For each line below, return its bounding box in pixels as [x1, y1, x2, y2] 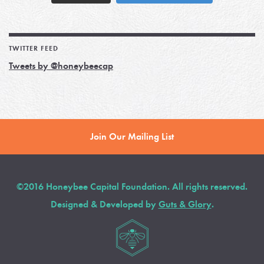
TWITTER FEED [9, 44, 58, 53]
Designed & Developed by [50, 199, 159, 210]
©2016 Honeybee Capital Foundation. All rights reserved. [16, 181, 247, 193]
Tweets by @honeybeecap [9, 60, 113, 72]
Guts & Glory [158, 199, 212, 210]
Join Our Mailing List [90, 131, 174, 143]
